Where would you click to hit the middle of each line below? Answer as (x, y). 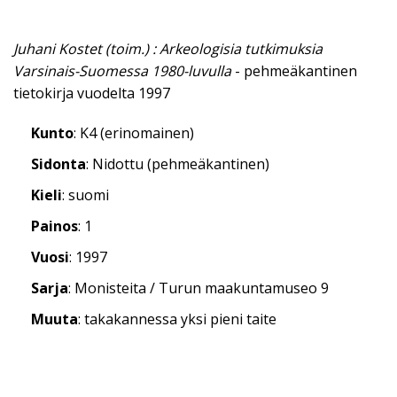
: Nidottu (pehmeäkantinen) (178, 164)
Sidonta (58, 164)
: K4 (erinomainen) (134, 133)
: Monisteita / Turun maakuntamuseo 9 (198, 288)
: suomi (86, 195)
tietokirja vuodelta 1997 (92, 93)
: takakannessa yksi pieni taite (177, 319)
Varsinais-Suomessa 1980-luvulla (122, 71)
